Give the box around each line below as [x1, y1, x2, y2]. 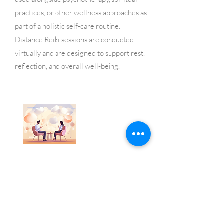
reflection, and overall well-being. [15, 61, 120, 71]
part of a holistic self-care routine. [15, 21, 120, 31]
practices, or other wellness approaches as [15, 8, 147, 17]
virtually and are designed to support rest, [15, 48, 145, 57]
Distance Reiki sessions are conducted [15, 35, 134, 44]
